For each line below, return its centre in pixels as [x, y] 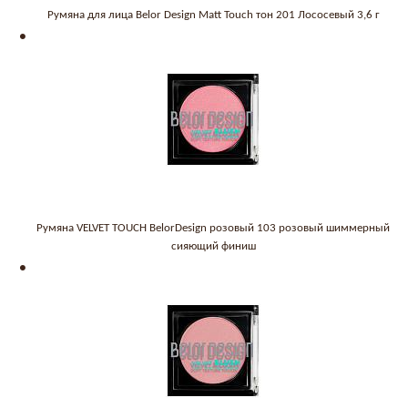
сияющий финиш [213, 246]
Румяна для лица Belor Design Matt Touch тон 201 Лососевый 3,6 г [213, 15]
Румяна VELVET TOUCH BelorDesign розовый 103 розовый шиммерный [213, 228]
